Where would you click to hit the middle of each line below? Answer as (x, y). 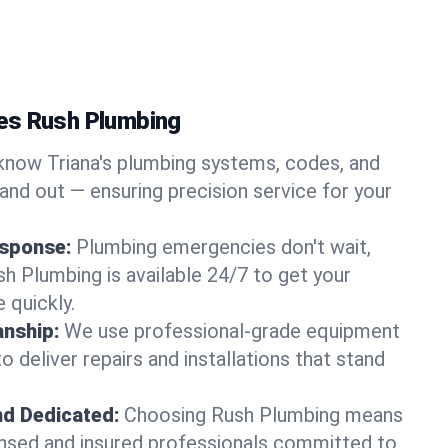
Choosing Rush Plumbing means (263, 415)
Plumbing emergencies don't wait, (223, 247)
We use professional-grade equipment (232, 331)
